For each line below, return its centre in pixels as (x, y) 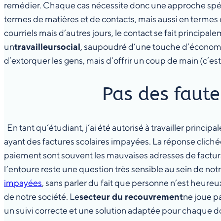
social (69, 46)
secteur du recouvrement (131, 197)
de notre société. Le (42, 197)
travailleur (36, 46)
